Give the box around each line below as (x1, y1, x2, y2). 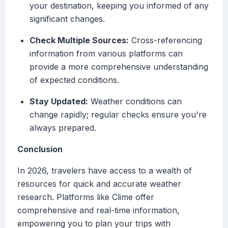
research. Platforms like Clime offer (17, 192, 154, 203)
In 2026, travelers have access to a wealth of (17, 165, 192, 176)
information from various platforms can (30, 48, 183, 59)
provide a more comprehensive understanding (30, 62, 208, 72)
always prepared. (30, 123, 96, 133)
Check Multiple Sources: (30, 35, 129, 46)
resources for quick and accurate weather (17, 179, 181, 189)
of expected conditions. (30, 75, 119, 85)
